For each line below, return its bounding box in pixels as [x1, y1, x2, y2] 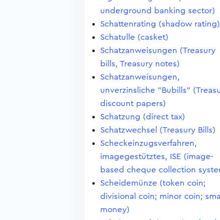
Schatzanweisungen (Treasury [100, 46, 216, 55]
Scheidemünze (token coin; [100, 179, 206, 187]
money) [100, 205, 130, 214]
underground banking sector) [100, 6, 215, 15]
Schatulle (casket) [100, 33, 168, 41]
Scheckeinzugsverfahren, [100, 139, 197, 147]
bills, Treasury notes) [100, 59, 180, 68]
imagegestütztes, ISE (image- [100, 152, 214, 161]
